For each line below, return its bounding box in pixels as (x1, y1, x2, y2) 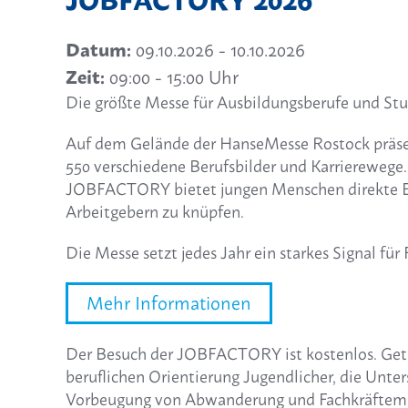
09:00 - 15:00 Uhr (105, 66, 239, 88)
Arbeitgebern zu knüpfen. (66, 201, 244, 221)
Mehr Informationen (87, 291, 251, 314)
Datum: (66, 38, 131, 61)
